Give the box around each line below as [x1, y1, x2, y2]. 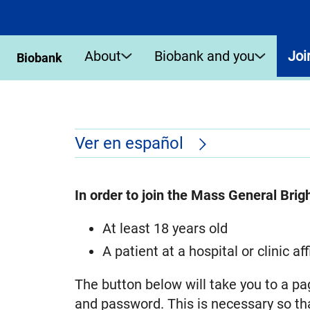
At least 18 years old [102, 220, 228, 237]
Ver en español [74, 133, 188, 153]
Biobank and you [154, 47, 255, 64]
